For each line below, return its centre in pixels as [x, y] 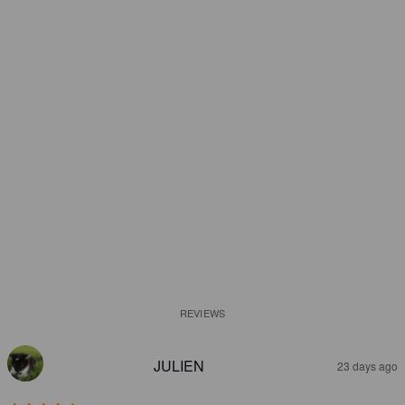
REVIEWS [202, 313]
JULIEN [179, 366]
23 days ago [367, 366]
